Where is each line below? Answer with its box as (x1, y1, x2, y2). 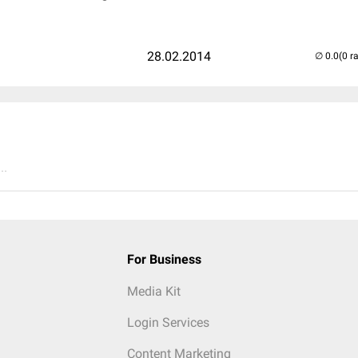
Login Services (126, 315, 209, 330)
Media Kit (126, 284, 181, 299)
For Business (126, 252, 201, 267)
